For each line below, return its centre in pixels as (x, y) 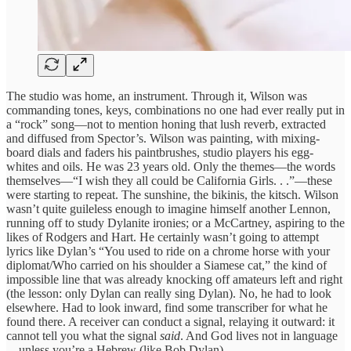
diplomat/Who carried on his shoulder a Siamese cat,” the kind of (166, 265)
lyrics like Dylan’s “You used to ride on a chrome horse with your (168, 251)
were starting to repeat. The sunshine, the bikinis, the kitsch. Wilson (172, 194)
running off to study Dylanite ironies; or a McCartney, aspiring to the (175, 223)
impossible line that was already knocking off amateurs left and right (174, 279)
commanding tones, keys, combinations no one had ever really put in (175, 110)
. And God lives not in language (259, 335)
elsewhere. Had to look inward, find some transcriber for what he (167, 307)
